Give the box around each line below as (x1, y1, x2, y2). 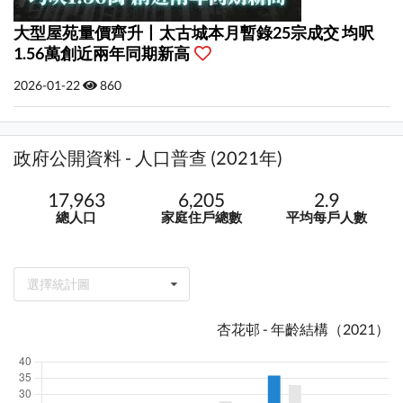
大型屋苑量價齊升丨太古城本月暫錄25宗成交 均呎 (13, 22, 375, 43)
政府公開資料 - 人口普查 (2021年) (13, 147, 283, 169)
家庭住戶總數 (160, 209, 242, 226)
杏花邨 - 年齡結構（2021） (216, 319, 390, 337)
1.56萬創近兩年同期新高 (13, 43, 193, 64)
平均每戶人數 (286, 209, 368, 226)
